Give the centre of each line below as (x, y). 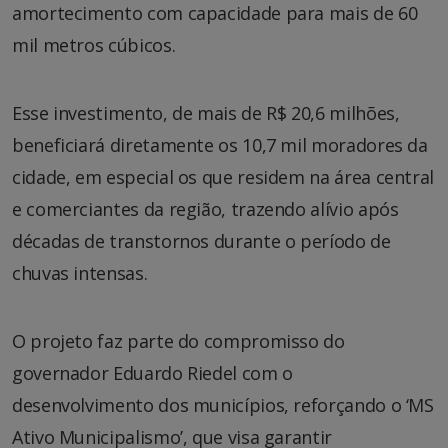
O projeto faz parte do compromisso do (178, 340)
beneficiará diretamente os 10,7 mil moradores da (220, 144)
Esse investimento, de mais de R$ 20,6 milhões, (206, 112)
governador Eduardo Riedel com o (152, 372)
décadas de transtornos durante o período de (201, 240)
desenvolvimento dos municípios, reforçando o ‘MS (223, 404)
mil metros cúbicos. (94, 44)
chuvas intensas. (80, 272)
